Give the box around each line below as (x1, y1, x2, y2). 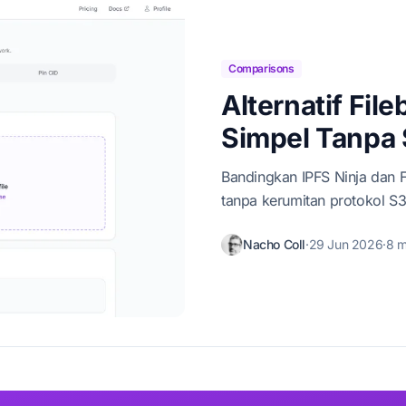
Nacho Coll (243, 237, 305, 253)
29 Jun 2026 (308, 237, 383, 253)
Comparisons (228, 62, 295, 76)
